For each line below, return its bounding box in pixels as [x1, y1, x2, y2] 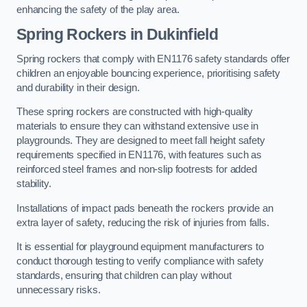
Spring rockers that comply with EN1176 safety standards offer [16, 53, 291, 64]
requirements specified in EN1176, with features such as [16, 149, 262, 161]
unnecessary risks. [16, 284, 103, 296]
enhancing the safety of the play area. [16, 3, 180, 15]
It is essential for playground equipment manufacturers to [16, 241, 264, 253]
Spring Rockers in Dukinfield [16, 25, 218, 44]
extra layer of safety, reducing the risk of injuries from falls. [16, 217, 269, 228]
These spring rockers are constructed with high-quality [16, 106, 254, 118]
